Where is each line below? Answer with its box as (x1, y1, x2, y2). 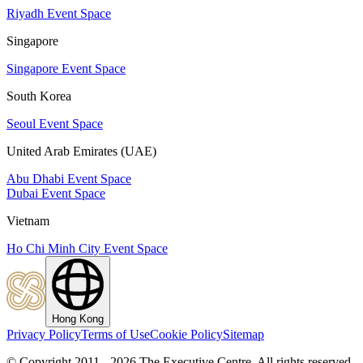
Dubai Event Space (6, 186, 105, 200)
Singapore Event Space (6, 61, 126, 75)
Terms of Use (81, 327, 150, 341)
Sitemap (223, 327, 264, 341)
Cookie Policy (150, 327, 223, 341)
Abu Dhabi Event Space (6, 171, 131, 186)
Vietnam (6, 213, 49, 228)
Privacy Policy (6, 327, 81, 341)
